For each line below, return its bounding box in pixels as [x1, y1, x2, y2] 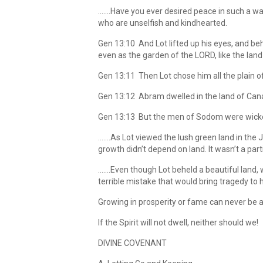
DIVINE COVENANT [98, 238, 167, 248]
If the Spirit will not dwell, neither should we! [98, 218, 258, 227]
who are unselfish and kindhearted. [98, 18, 227, 28]
